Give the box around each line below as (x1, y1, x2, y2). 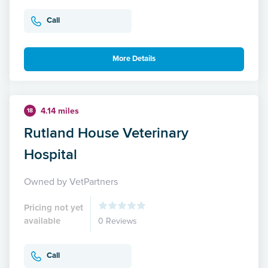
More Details (112, 54, 156, 64)
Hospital (24, 143, 77, 165)
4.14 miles (41, 105, 79, 116)
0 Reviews (98, 215, 137, 226)
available (24, 215, 60, 226)
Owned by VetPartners (24, 175, 118, 188)
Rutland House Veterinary (24, 121, 188, 143)
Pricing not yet (24, 202, 83, 213)
